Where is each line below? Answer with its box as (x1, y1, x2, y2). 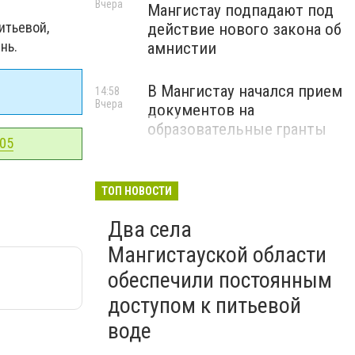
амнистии (147, 39, 216, 58)
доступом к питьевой (108, 292, 301, 319)
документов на (147, 101, 254, 120)
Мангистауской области (108, 242, 326, 268)
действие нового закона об (147, 20, 342, 39)
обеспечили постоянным (108, 267, 332, 293)
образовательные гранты (147, 120, 326, 139)
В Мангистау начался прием (147, 82, 342, 101)
